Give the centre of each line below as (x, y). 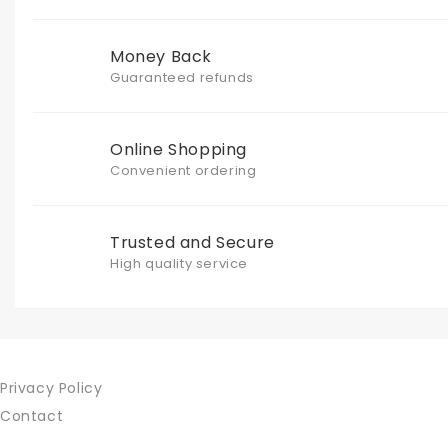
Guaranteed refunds (182, 77)
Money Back (161, 56)
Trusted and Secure (192, 242)
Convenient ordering (183, 170)
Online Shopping (178, 149)
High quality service (179, 263)
